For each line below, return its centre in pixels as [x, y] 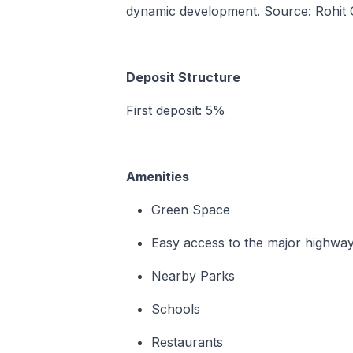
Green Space [191, 210]
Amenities [158, 177]
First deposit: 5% [176, 111]
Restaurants [187, 342]
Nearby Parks [193, 276]
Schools [176, 309]
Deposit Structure [183, 78]
